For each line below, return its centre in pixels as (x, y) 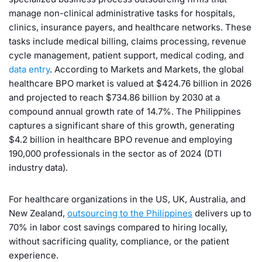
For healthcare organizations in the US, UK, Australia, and (127, 199)
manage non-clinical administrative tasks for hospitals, (122, 13)
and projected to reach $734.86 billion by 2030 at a (114, 97)
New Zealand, (38, 213)
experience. (34, 255)
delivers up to (222, 213)
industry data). (38, 167)
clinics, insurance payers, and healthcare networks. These (130, 27)
